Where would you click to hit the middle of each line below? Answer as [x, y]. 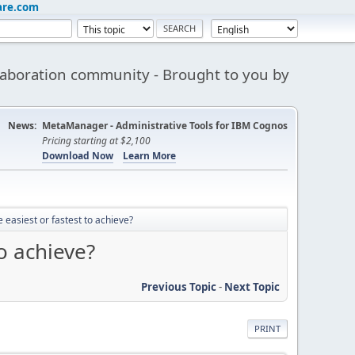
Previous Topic [179, 286]
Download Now [78, 156]
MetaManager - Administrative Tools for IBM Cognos [165, 126]
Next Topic [252, 286]
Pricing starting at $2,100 [96, 141]
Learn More [149, 156]
